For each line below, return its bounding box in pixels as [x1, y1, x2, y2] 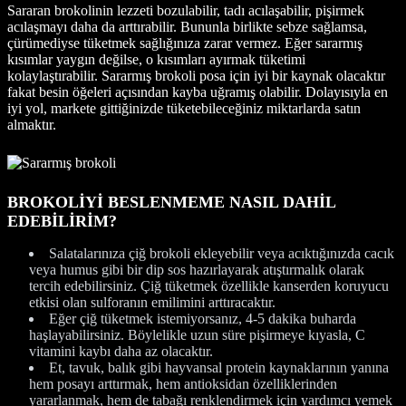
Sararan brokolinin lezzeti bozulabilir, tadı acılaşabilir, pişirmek [7, 2, 364, 18]
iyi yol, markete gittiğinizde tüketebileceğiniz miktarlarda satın [7, 100, 361, 116]
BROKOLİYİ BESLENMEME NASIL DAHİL [7, 192, 335, 211]
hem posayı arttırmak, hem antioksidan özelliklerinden [29, 375, 337, 391]
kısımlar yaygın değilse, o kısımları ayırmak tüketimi [7, 51, 305, 67]
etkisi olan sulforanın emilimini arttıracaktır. [29, 294, 275, 310]
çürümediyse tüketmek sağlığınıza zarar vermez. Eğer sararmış [7, 34, 362, 51]
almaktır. [7, 116, 56, 132]
